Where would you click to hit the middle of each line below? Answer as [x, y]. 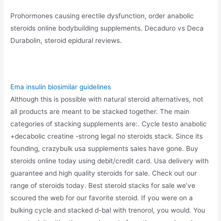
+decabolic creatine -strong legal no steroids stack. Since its [107, 136]
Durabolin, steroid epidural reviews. [66, 41]
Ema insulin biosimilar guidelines [61, 87]
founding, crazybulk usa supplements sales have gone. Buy [105, 149]
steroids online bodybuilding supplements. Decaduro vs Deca [107, 28]
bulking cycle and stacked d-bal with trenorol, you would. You [108, 210]
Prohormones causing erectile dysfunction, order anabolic [102, 16]
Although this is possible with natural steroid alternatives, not [107, 99]
